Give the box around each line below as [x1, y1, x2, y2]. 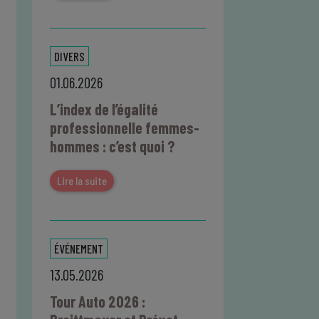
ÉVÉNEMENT [53, 241, 103, 256]
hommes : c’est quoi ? [49, 137, 175, 156]
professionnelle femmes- [49, 118, 199, 137]
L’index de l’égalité [49, 100, 158, 119]
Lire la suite [56, 174, 107, 188]
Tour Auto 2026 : [49, 292, 145, 311]
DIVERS [53, 49, 85, 64]
